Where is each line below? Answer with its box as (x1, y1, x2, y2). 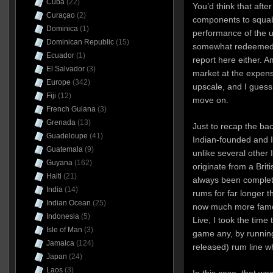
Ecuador (46, 51, 74, 60)
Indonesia (46, 212, 79, 221)
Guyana (46, 158, 73, 167)
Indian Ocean (46, 199, 91, 207)
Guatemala (46, 145, 83, 154)
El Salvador (46, 65, 85, 73)
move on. (192, 94, 229, 105)
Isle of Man (46, 225, 82, 234)
